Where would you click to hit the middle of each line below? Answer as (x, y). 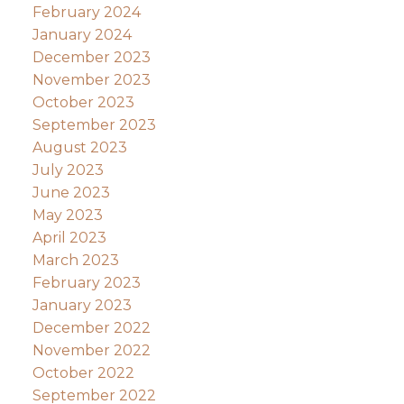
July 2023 (68, 170)
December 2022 (91, 327)
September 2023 (94, 124)
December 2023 (91, 57)
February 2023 (86, 282)
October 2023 (83, 102)
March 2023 (75, 260)
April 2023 (69, 237)
